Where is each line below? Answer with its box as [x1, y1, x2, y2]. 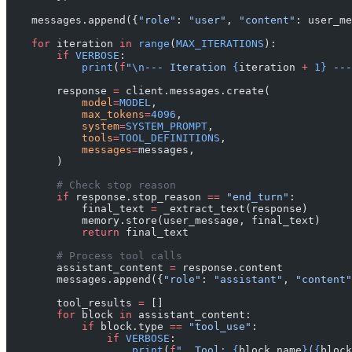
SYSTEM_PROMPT [126, 120, 207, 133]
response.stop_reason [69, 191, 207, 203]
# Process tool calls [6, 250, 182, 262]
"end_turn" [220, 191, 289, 203]
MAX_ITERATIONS [176, 38, 264, 50]
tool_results [6, 297, 138, 310]
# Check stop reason [6, 179, 176, 192]
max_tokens [6, 108, 145, 121]
